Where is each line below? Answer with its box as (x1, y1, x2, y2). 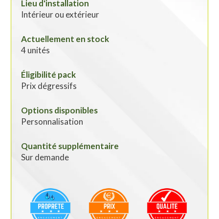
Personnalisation (21, 116, 84, 127)
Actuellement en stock (21, 34, 109, 44)
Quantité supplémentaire (21, 141, 119, 152)
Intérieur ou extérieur (21, 9, 100, 20)
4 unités (21, 45, 50, 56)
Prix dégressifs (21, 81, 77, 91)
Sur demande (21, 152, 69, 163)
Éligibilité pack (21, 69, 76, 80)
